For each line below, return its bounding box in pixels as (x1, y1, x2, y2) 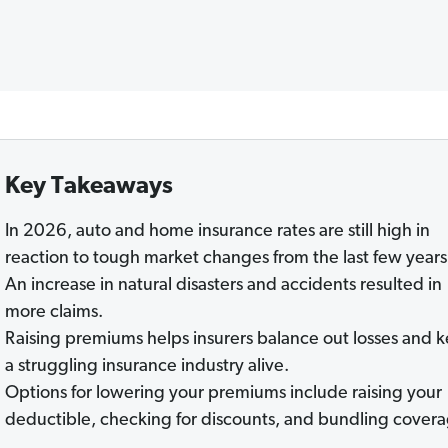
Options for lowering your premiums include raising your (4, 384, 442, 403)
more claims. (4, 303, 103, 322)
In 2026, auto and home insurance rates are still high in (4, 222, 430, 241)
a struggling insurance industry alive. (4, 357, 289, 376)
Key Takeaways (4, 175, 173, 199)
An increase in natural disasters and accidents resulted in (4, 276, 442, 295)
